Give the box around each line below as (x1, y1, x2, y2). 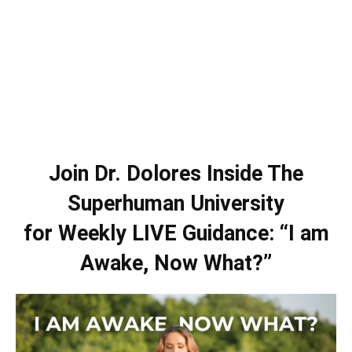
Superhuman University (68, 191, 284, 217)
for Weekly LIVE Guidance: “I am (23, 221, 329, 247)
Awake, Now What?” (80, 251, 272, 277)
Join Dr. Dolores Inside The (49, 161, 303, 187)
